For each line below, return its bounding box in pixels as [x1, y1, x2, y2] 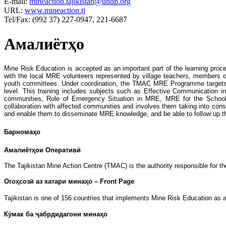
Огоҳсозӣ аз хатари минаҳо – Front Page [4, 178, 134, 186]
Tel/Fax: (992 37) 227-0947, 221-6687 [4, 15, 127, 24]
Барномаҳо [4, 128, 40, 136]
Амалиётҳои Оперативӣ [4, 146, 81, 154]
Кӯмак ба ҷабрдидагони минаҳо [4, 210, 107, 218]
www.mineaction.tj [25, 6, 85, 15]
